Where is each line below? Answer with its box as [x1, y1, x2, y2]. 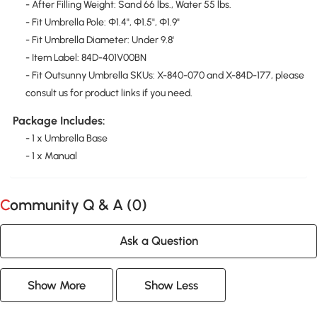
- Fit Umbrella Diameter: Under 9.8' [25, 33, 174, 46]
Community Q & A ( [10, 195, 132, 214]
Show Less [144, 277, 198, 292]
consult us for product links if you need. [25, 86, 192, 99]
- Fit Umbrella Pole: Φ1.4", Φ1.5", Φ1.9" [25, 16, 180, 28]
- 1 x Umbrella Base [25, 132, 108, 144]
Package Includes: [12, 113, 105, 127]
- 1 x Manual [25, 149, 77, 162]
